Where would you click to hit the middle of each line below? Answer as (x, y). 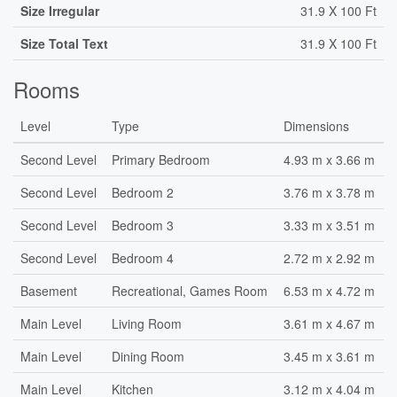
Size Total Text (64, 43)
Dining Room (148, 356)
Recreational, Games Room (190, 291)
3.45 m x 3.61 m (329, 356)
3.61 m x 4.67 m (329, 323)
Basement (49, 291)
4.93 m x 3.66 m (329, 160)
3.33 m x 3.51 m (329, 225)
